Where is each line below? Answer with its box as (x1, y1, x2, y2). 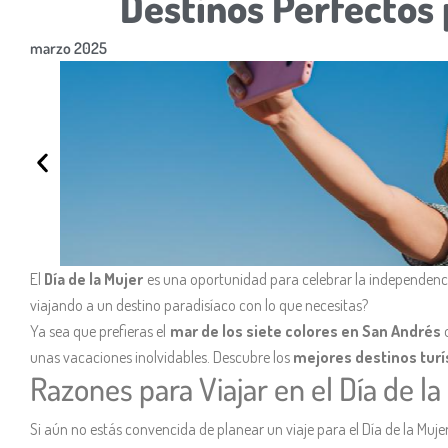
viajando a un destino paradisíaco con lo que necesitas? (30, 294, 368, 315)
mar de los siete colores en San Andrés (169, 320, 442, 341)
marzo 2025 (30, 38, 107, 58)
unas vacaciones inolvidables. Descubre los (30, 346, 293, 367)
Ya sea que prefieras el (30, 320, 170, 341)
